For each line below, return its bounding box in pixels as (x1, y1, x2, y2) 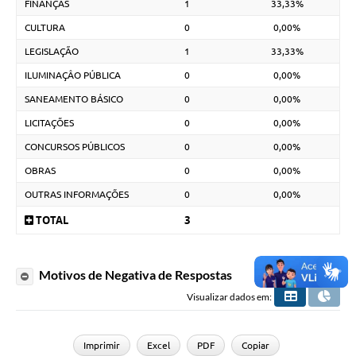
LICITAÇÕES (25, 118, 74, 129)
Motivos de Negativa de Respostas (37, 267, 232, 283)
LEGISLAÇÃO (25, 46, 79, 57)
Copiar (241, 340, 269, 351)
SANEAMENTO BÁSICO (25, 94, 123, 105)
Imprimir (83, 340, 121, 351)
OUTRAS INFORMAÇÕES (25, 189, 129, 200)
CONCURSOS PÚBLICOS (25, 141, 125, 153)
